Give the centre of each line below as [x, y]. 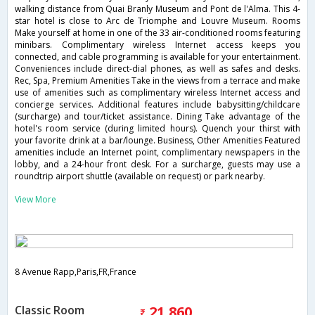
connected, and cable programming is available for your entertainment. [157, 57]
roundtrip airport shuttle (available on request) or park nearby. [140, 176]
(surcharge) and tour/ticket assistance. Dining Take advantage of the [157, 117]
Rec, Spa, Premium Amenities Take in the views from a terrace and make [157, 81]
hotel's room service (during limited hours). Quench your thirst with [157, 129]
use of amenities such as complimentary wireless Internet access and [157, 93]
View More [36, 200]
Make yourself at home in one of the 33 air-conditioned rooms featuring [157, 33]
